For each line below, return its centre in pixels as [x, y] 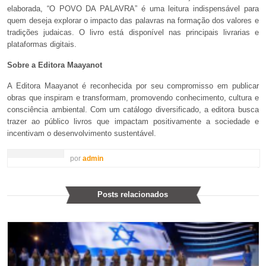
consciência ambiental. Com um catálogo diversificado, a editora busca [133, 109]
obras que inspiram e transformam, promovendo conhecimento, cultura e [133, 97]
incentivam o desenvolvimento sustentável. [82, 133]
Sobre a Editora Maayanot [55, 65]
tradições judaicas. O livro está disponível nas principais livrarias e [133, 32]
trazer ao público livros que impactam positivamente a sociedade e [133, 121]
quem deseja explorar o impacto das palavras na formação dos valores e [133, 20]
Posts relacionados [133, 194]
